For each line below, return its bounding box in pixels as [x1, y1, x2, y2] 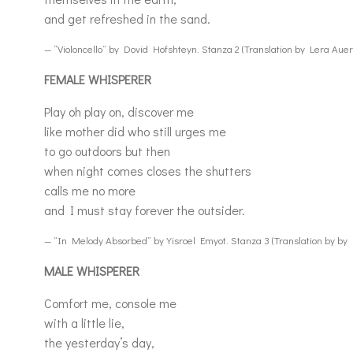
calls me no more [44, 182, 136, 199]
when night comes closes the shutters [44, 162, 255, 179]
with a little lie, [44, 314, 128, 331]
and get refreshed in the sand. [44, 10, 210, 27]
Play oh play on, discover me [44, 103, 194, 120]
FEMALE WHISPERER [44, 71, 151, 87]
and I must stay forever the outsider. [44, 202, 248, 218]
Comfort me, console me [44, 295, 180, 311]
